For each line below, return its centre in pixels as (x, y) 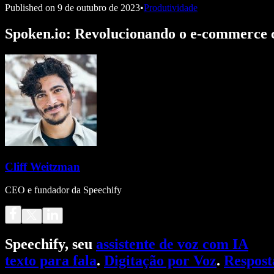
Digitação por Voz (160, 261)
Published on (30, 8)
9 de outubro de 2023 (99, 8)
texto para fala (51, 261)
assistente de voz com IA (172, 244)
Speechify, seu (50, 244)
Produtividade (171, 8)
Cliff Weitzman (43, 166)
